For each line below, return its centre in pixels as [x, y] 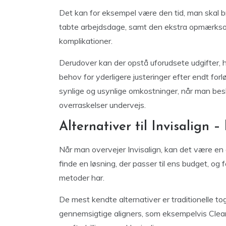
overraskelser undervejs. [102, 105]
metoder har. [82, 178]
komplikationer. [86, 41]
